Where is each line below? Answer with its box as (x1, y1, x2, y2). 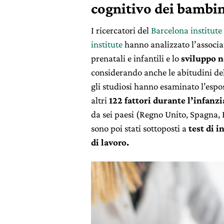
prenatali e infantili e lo (91, 53, 181, 63)
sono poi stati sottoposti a (91, 123, 188, 133)
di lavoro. (91, 137, 129, 147)
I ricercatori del (91, 25, 151, 35)
